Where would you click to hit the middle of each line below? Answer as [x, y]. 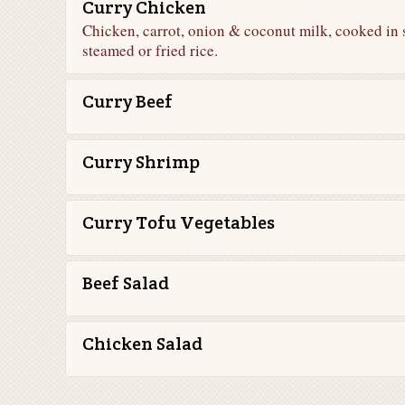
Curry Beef [127, 101]
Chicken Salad [142, 344]
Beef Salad [126, 283]
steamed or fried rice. [150, 50]
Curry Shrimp [141, 162]
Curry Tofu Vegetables [179, 222]
